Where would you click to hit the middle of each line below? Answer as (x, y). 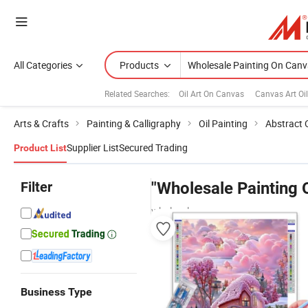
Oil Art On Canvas (211, 93)
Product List (40, 148)
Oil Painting (223, 123)
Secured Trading (153, 147)
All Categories (43, 65)
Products (139, 65)
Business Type (56, 292)
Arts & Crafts (41, 123)
